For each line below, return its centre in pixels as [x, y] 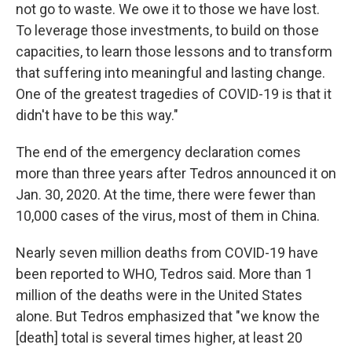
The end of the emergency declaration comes [158, 152]
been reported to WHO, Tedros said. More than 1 [164, 273]
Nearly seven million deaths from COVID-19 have [167, 252]
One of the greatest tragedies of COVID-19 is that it [174, 93]
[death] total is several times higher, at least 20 [159, 337]
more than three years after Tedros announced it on [176, 173]
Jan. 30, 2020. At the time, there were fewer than [166, 194]
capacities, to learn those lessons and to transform [174, 51]
